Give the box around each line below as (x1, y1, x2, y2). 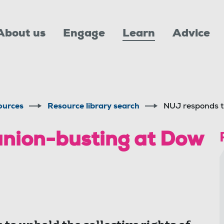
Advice (172, 28, 210, 39)
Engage (63, 28, 105, 39)
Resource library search (47, 103, 139, 111)
